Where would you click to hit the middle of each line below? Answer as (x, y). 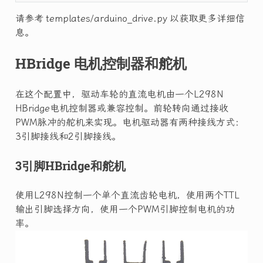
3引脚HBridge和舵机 (70, 165)
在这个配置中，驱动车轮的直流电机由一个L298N (119, 94)
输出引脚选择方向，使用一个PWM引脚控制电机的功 (125, 209)
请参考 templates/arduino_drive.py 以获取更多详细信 (130, 18)
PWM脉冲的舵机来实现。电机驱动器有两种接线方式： (129, 122)
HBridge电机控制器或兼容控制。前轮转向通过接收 (122, 108)
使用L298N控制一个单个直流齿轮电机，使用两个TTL (127, 195)
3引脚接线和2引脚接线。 (68, 136)
